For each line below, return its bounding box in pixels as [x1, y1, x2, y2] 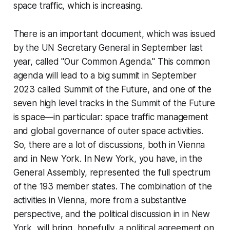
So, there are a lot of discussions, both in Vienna [13, 140, 205, 150]
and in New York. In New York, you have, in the [13, 154, 202, 164]
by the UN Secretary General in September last [13, 43, 203, 53]
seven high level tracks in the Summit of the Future [13, 98, 216, 109]
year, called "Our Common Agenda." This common [13, 56, 210, 67]
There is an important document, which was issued [13, 29, 216, 40]
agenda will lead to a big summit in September [13, 70, 197, 81]
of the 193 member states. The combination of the [13, 181, 212, 192]
